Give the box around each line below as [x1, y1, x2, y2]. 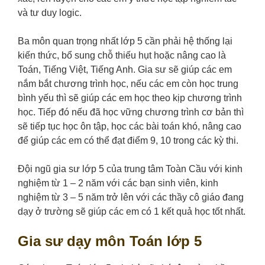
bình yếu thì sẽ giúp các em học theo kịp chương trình [18, 93, 242, 104]
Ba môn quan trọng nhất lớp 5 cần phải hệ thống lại [18, 36, 232, 47]
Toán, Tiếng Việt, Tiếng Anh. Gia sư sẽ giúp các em [18, 64, 232, 75]
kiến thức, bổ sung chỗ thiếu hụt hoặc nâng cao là [18, 50, 226, 61]
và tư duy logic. [18, 8, 82, 18]
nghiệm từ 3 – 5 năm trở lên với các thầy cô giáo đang [18, 192, 244, 203]
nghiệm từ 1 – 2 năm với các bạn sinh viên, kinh [18, 178, 218, 189]
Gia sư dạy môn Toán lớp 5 [18, 233, 202, 250]
